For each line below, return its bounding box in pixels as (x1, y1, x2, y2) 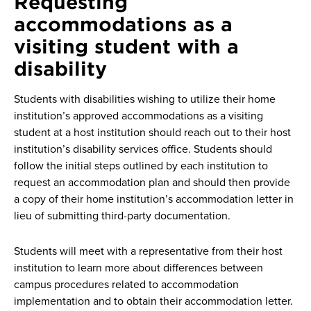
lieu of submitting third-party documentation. (14, 208, 230, 223)
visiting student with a (14, 35, 239, 57)
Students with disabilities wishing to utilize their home (14, 92, 276, 106)
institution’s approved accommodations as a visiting (14, 108, 263, 123)
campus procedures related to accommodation (14, 277, 239, 292)
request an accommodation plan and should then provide (14, 175, 290, 190)
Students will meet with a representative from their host (14, 244, 283, 258)
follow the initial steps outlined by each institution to (14, 158, 268, 173)
